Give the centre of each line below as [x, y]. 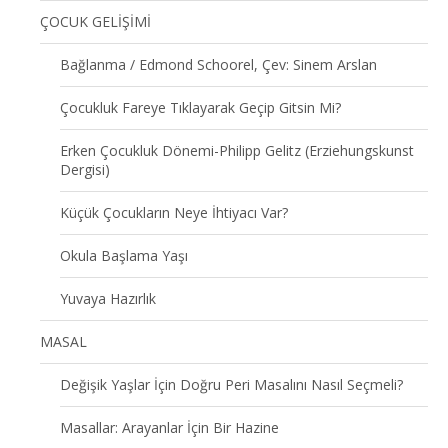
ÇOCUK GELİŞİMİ [95, 21]
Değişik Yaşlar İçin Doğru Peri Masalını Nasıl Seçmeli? [231, 384]
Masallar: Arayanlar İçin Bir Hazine [169, 427]
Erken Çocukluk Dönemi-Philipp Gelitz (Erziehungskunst [237, 150]
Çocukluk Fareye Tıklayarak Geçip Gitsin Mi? [200, 107]
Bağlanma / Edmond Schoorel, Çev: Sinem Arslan [218, 64]
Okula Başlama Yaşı [124, 255]
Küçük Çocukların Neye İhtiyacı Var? [174, 212]
